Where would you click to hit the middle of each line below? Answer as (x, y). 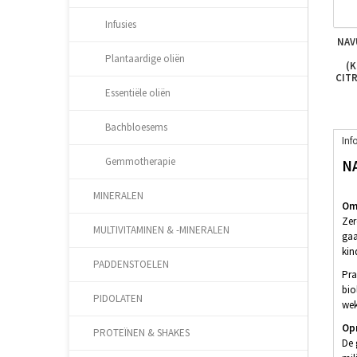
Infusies (121, 24)
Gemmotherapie (140, 161)
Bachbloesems (136, 127)
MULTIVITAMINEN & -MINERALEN (161, 230)
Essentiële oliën (138, 93)
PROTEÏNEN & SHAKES (141, 333)
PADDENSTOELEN (131, 264)
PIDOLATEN (118, 298)
